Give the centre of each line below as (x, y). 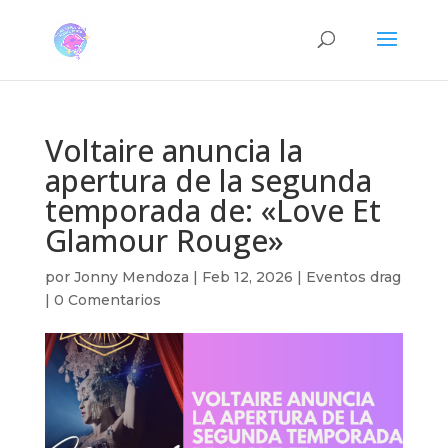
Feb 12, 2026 (247, 277)
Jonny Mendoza (131, 277)
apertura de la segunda (208, 180)
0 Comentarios (107, 300)
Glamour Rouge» (164, 240)
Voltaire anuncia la (173, 150)
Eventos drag (353, 277)
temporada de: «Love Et (212, 210)
